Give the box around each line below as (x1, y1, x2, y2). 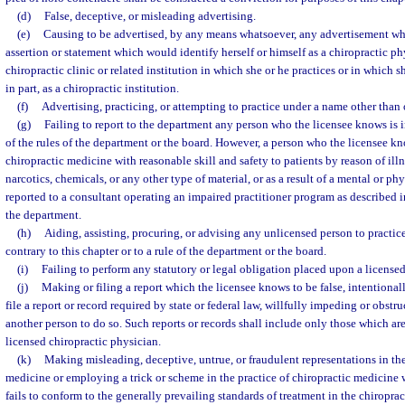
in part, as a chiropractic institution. (5, 81, 179, 95)
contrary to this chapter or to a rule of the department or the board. (5, 244, 326, 258)
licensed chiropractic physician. (5, 334, 161, 348)
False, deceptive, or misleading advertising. (43, 9, 256, 23)
